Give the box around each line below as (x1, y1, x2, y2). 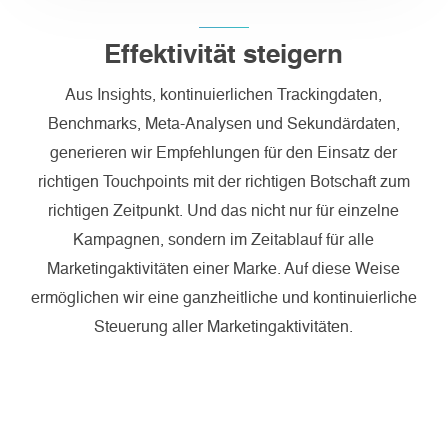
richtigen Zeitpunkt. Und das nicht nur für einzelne (48, 204, 400, 220)
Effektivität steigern (104, 43, 344, 69)
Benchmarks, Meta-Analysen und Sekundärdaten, (47, 117, 400, 133)
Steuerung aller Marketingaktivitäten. (94, 320, 354, 336)
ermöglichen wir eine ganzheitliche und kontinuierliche (30, 291, 417, 307)
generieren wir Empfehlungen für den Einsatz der (50, 146, 398, 162)
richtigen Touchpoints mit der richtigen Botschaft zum (37, 175, 410, 191)
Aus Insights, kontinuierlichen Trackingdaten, (65, 88, 383, 104)
